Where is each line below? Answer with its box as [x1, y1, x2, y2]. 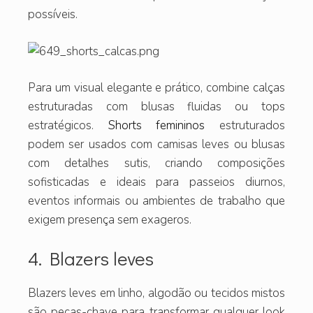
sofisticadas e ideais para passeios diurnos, [28, 174, 285, 191]
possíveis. [28, 6, 78, 23]
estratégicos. [28, 117, 108, 134]
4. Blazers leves [28, 245, 154, 270]
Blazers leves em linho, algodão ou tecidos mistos [28, 284, 285, 301]
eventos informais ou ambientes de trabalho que [28, 193, 285, 210]
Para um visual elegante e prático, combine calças [28, 80, 285, 96]
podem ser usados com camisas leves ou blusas [28, 136, 285, 153]
